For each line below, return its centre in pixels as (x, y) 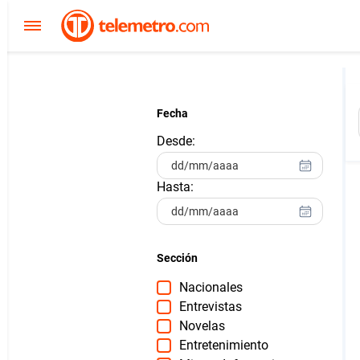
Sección (177, 258)
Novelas (202, 326)
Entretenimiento (224, 345)
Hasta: (175, 187)
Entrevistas (211, 307)
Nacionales (211, 287)
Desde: (176, 141)
